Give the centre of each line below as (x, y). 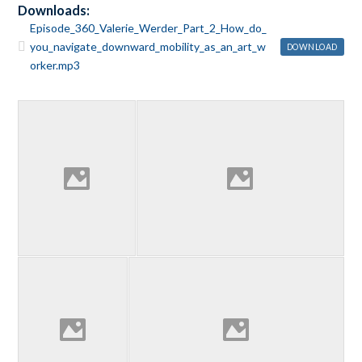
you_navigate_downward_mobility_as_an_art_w (148, 47)
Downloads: (54, 11)
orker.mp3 (55, 65)
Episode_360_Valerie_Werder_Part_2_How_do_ (149, 28)
